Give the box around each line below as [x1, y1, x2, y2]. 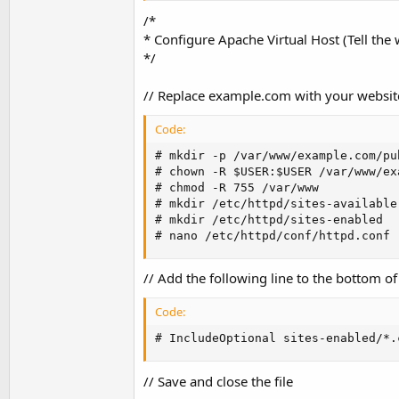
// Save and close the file [143, 371, 293, 390]
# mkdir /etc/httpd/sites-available [155, 196, 397, 210]
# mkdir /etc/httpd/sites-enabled [155, 212, 383, 226]
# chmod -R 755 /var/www [155, 180, 319, 194]
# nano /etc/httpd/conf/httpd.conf [155, 228, 390, 242]
